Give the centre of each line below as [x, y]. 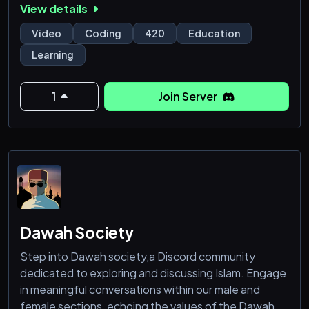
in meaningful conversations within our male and [140, 289]
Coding [103, 33]
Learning [53, 54]
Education [214, 33]
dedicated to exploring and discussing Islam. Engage [153, 272]
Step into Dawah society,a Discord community [138, 256]
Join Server [189, 96]
